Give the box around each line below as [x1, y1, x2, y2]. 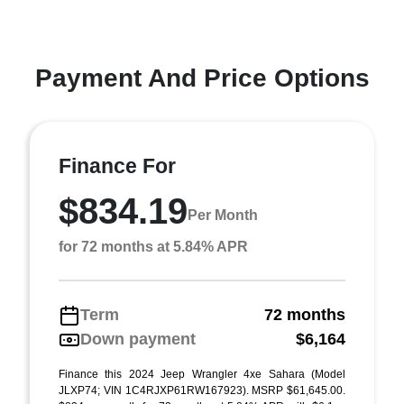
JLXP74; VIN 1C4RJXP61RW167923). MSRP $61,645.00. [59, 384, 345, 397]
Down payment [80, 330, 196, 348]
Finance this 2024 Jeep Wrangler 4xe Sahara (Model [59, 368, 345, 381]
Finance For [59, 154, 176, 178]
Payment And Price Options [34, 64, 370, 92]
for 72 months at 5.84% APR [59, 239, 248, 254]
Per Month [188, 207, 258, 223]
